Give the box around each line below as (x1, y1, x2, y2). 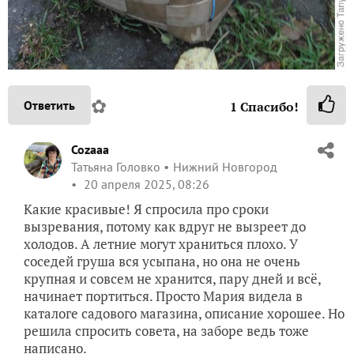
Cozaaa (71, 141, 109, 158)
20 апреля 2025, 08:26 (81, 176, 209, 193)
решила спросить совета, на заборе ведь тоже (24, 322, 309, 341)
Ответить (24, 97, 75, 114)
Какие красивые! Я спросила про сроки (24, 200, 269, 219)
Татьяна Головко (71, 159, 160, 175)
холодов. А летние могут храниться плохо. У (24, 235, 298, 254)
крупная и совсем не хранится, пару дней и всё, (24, 269, 321, 288)
